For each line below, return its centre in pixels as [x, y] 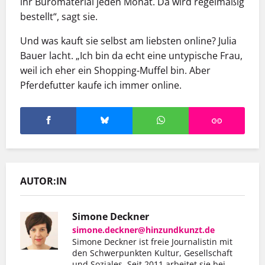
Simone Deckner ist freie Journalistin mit [152, 242]
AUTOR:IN [43, 181]
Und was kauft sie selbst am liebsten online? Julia [128, 41]
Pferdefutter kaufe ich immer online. [101, 85]
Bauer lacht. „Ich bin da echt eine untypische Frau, [131, 55]
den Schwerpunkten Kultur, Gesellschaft [152, 253]
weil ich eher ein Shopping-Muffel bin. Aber [115, 70]
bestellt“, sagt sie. [59, 16]
